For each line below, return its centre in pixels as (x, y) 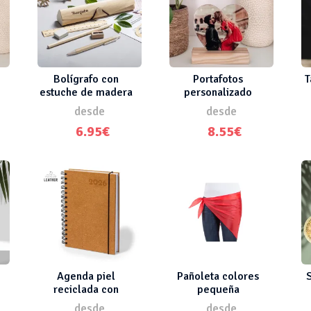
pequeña (218, 289)
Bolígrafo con (86, 79)
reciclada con (86, 289)
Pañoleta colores (218, 276)
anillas (86, 302)
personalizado (218, 92)
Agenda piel (86, 276)
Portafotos (218, 79)
